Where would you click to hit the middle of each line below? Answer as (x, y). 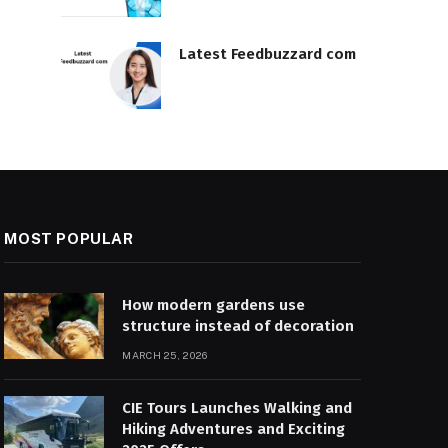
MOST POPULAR (69, 238)
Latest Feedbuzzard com (267, 53)
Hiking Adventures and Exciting (234, 428)
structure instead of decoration (238, 325)
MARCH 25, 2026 (165, 354)
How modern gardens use (214, 304)
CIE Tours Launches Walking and (237, 407)
